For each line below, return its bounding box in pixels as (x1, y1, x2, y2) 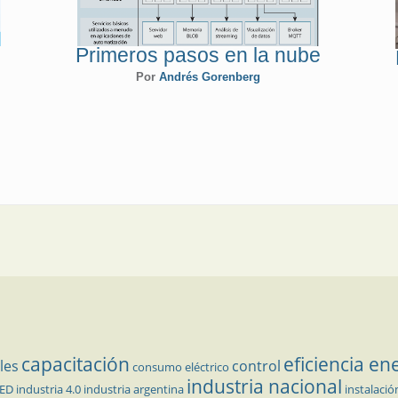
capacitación (21, 351, 130, 377)
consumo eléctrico (132, 358, 229, 375)
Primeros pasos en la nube (75, 43, 321, 67)
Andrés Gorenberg (158, 69, 260, 84)
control (232, 355, 281, 376)
